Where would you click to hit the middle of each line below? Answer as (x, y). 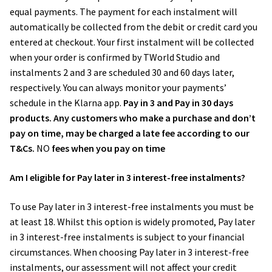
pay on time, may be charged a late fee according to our (130, 133)
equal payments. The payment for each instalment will (124, 12)
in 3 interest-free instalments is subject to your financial (127, 236)
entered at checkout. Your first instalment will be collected (132, 42)
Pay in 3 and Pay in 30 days (178, 103)
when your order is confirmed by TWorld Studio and (115, 57)
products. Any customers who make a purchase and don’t (133, 118)
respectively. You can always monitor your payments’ (118, 88)
